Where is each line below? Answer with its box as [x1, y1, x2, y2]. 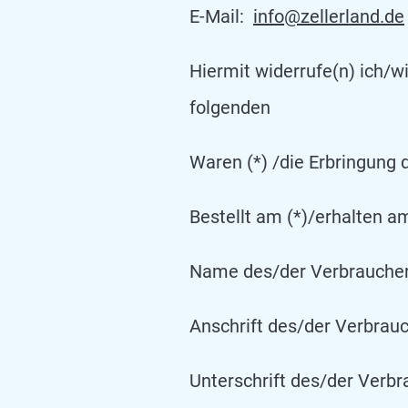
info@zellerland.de [253, 5, 404, 27]
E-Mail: [189, 5, 249, 27]
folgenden [189, 97, 270, 118]
